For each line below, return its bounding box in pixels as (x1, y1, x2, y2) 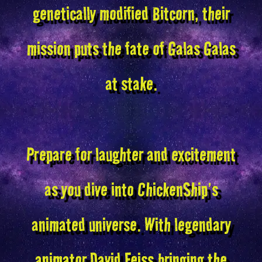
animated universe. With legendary (31, 212, 231, 237)
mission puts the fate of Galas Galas (26, 36, 236, 61)
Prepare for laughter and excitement (26, 142, 236, 167)
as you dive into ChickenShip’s (44, 177, 218, 202)
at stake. (105, 71, 157, 96)
